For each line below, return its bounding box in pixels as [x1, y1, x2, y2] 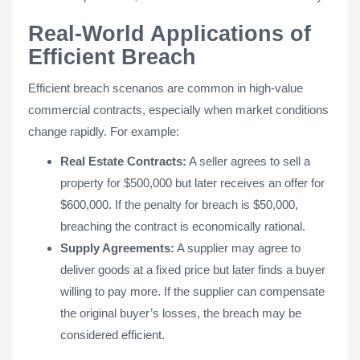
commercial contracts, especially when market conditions [28, 103, 329, 117]
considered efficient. [60, 328, 165, 342]
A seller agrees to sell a [186, 154, 310, 168]
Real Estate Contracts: [60, 154, 186, 168]
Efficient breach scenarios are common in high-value [28, 81, 303, 95]
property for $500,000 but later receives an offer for [60, 176, 325, 190]
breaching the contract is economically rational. [60, 219, 305, 233]
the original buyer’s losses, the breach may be [60, 306, 301, 320]
